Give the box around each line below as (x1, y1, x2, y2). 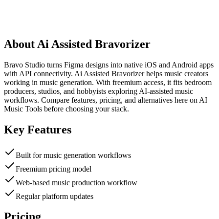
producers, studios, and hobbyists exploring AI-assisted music (4, 87, 193, 95)
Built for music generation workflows (16, 151, 131, 159)
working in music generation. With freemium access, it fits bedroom (4, 78, 212, 87)
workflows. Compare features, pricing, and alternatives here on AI (4, 95, 207, 104)
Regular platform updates (16, 192, 93, 200)
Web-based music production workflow (16, 178, 137, 187)
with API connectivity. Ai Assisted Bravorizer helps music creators (4, 69, 208, 78)
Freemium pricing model (16, 164, 91, 173)
